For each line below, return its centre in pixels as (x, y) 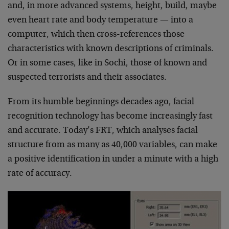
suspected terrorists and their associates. (87, 77)
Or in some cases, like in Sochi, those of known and (107, 63)
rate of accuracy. (40, 174)
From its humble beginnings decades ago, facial (101, 102)
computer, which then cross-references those (96, 35)
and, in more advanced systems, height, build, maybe (112, 6)
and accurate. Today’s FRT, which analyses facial (103, 131)
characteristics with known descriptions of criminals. (111, 49)
